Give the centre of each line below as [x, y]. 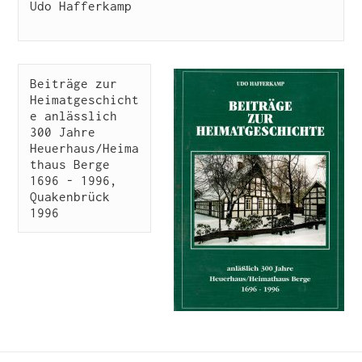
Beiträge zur [73, 84]
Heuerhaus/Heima [84, 148]
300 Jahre [62, 132]
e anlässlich [73, 116]
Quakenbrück [69, 197]
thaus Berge [69, 164]
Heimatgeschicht [84, 100]
